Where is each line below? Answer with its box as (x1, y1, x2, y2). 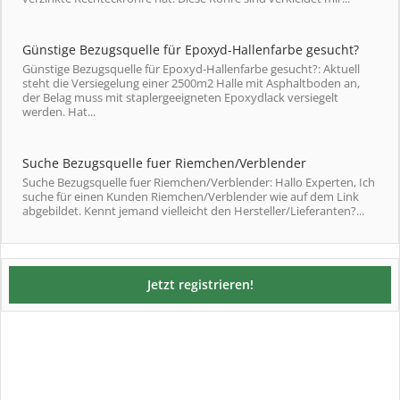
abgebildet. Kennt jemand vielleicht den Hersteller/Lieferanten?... (22, 203, 364, 219)
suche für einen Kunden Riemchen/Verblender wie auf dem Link (22, 188, 359, 204)
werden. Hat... (22, 104, 96, 120)
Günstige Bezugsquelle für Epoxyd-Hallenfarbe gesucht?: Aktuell (22, 61, 360, 77)
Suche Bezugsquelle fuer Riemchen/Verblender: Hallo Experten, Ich (22, 174, 375, 190)
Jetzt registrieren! (146, 276, 254, 293)
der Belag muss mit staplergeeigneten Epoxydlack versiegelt (22, 89, 338, 105)
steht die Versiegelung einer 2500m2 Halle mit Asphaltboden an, (22, 75, 360, 91)
